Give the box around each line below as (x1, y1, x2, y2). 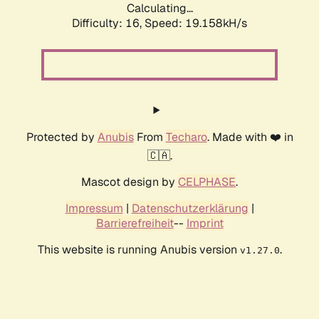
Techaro (165, 130, 207, 145)
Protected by (26, 130, 98, 145)
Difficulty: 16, (72, 16, 145, 31)
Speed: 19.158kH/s (145, 16, 247, 31)
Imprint (186, 216, 224, 231)
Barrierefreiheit (95, 216, 174, 231)
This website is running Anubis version (37, 242, 240, 258)
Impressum (65, 201, 123, 216)
